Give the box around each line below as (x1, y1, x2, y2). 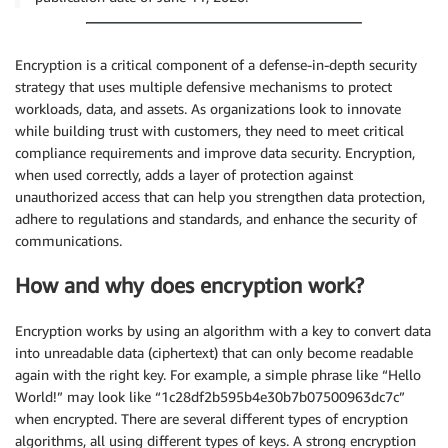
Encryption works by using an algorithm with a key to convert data (15, 321, 431, 339)
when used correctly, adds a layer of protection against (15, 166, 353, 183)
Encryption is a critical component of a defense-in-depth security (15, 56, 417, 73)
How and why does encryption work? (15, 273, 364, 299)
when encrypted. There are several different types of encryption (15, 409, 408, 427)
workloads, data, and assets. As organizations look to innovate (15, 100, 401, 117)
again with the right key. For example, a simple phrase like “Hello (15, 365, 421, 383)
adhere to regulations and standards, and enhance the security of (15, 210, 417, 227)
